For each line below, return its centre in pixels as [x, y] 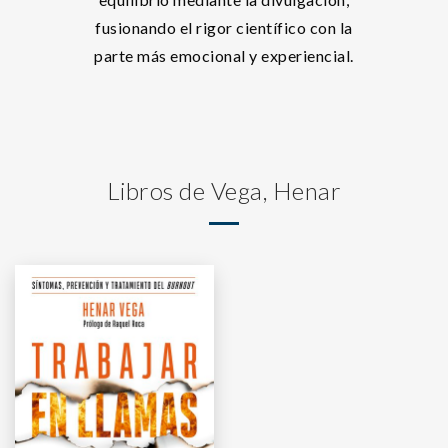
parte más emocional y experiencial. [224, 55]
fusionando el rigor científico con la [224, 27]
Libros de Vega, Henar [224, 190]
